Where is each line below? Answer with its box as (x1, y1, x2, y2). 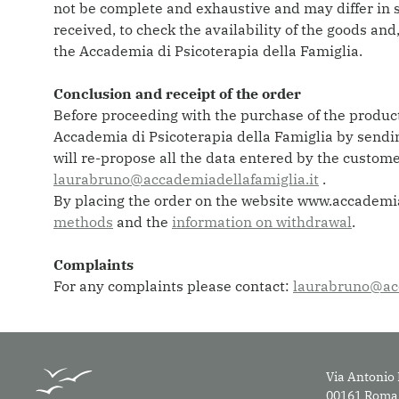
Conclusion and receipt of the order (53, 85, 301, 102)
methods (53, 213, 113, 231)
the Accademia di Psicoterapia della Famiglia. (53, 42, 362, 60)
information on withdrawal (172, 213, 352, 231)
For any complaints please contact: (53, 277, 293, 295)
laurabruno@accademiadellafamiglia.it (53, 170, 319, 188)
